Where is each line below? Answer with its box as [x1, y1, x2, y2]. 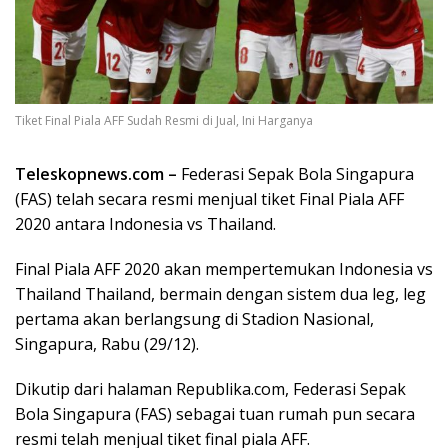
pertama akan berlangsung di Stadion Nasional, [15, 308, 374, 331]
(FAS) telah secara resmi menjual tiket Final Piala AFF [15, 188, 404, 211]
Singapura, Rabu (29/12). [15, 333, 199, 356]
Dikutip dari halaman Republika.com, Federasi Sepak [15, 378, 406, 401]
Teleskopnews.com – [15, 163, 177, 186]
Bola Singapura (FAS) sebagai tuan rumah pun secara [15, 403, 415, 426]
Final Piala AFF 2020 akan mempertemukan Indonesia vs [15, 258, 433, 281]
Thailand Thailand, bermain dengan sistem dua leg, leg [15, 283, 426, 306]
